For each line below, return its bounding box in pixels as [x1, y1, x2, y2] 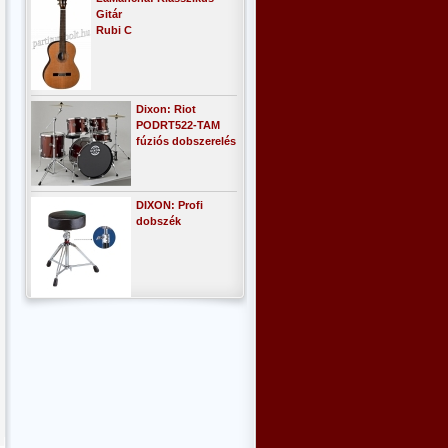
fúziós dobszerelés [136, 135, 236, 147]
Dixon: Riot [136, 103, 196, 115]
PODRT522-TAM [136, 119, 220, 131]
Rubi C [96, 24, 132, 36]
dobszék [136, 215, 181, 227]
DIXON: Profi [136, 199, 203, 211]
